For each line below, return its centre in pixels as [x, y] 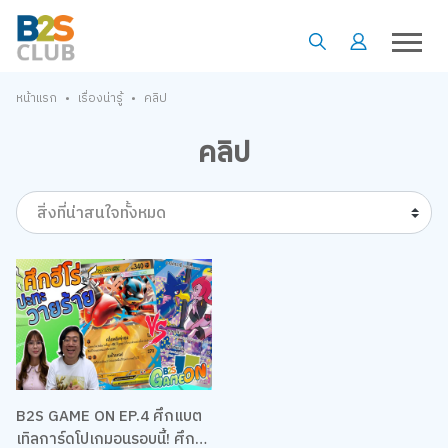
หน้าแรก [36, 99]
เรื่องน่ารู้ [100, 99]
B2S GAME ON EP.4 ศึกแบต [108, 416]
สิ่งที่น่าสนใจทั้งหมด [101, 214]
